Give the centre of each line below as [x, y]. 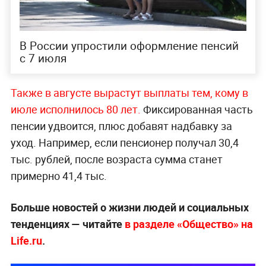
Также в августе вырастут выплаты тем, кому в [129, 93]
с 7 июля [43, 58]
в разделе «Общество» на [189, 224]
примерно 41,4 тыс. [58, 176]
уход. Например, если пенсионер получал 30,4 [124, 143]
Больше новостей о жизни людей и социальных [129, 208]
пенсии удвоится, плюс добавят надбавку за [121, 126]
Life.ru [26, 241]
